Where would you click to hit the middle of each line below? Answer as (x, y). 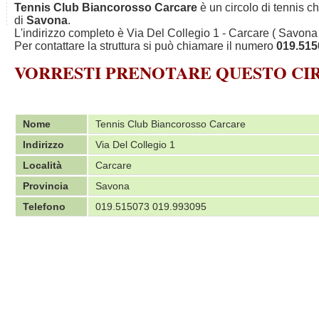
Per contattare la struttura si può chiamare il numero (145, 46)
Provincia (46, 186)
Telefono (44, 206)
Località (42, 165)
